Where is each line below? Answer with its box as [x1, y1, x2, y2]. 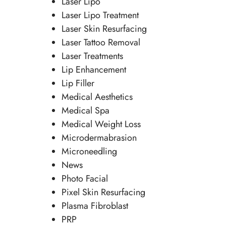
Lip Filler [61, 77, 94, 90]
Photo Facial [61, 172, 108, 186]
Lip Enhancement [61, 63, 126, 77]
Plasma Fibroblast [61, 199, 128, 213]
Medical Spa [61, 104, 109, 118]
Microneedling [61, 145, 117, 158]
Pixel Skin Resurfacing [61, 186, 145, 199]
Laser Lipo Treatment [61, 9, 139, 22]
